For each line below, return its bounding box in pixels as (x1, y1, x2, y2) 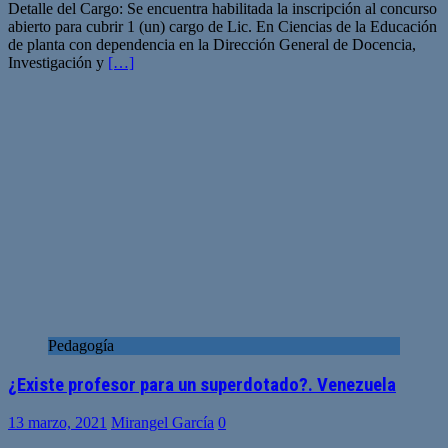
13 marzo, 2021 (8, 414, 107, 432)
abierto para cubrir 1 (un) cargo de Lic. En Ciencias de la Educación (8, 17, 437, 35)
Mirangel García (111, 414, 214, 432)
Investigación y (8, 53, 108, 71)
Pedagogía (48, 336, 114, 354)
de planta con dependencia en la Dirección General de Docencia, (8, 35, 416, 53)
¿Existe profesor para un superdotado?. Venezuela (8, 373, 396, 396)
